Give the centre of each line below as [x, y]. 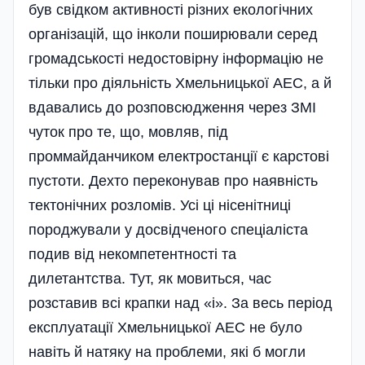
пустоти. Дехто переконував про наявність [173, 180]
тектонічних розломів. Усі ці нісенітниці [160, 205]
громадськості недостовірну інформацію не [176, 58]
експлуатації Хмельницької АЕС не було [165, 327]
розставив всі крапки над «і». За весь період [180, 303]
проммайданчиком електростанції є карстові [179, 156]
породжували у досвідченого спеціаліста [168, 229]
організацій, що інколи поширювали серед [173, 34]
